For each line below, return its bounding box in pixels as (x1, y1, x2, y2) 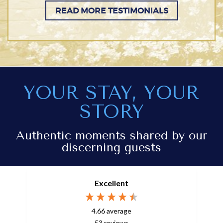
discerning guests (62, 140, 161, 154)
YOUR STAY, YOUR (23, 82, 200, 104)
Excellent (95, 178, 128, 188)
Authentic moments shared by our (15, 128, 208, 142)
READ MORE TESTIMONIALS (55, 5, 168, 15)
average (107, 207, 131, 215)
